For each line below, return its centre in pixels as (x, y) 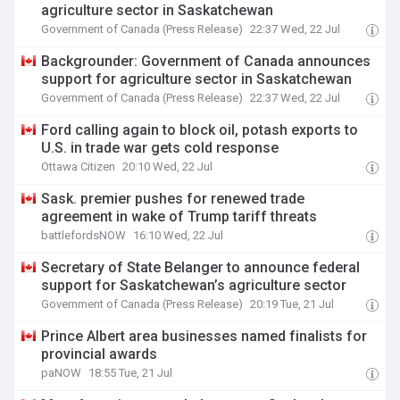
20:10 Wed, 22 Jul (168, 167)
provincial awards (100, 354)
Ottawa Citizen (79, 167)
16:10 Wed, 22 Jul (179, 235)
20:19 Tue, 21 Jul (292, 304)
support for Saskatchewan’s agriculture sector (194, 285)
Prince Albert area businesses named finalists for (204, 336)
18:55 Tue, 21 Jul (131, 373)
